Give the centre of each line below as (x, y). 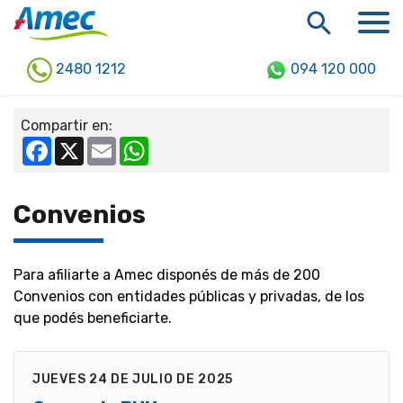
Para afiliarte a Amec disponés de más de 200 (167, 274)
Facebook (80, 143)
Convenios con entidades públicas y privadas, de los (189, 296)
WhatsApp (178, 143)
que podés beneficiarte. (93, 318)
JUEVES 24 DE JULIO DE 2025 (133, 379)
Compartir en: (67, 125)
